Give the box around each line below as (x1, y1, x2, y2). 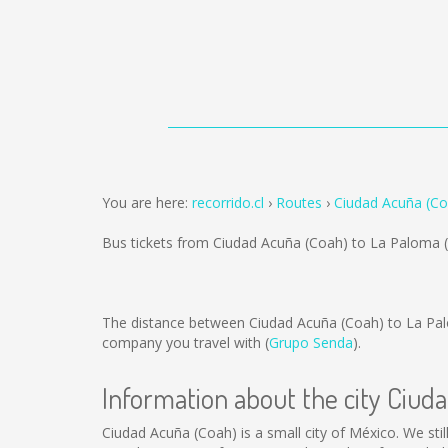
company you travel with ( (102, 333, 269, 352)
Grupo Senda (269, 333, 353, 352)
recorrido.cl (192, 193, 264, 212)
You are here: (102, 193, 192, 212)
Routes (276, 193, 322, 212)
